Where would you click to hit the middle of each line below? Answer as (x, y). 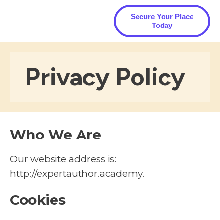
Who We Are (55, 135)
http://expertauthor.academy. (77, 174)
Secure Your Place (162, 16)
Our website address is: (63, 159)
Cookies (38, 200)
